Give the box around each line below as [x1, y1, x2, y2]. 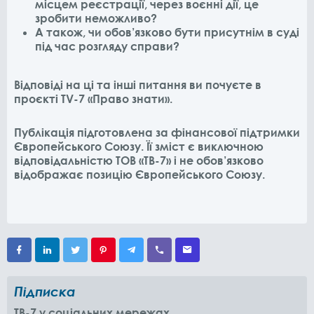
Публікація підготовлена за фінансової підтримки [14, 125, 300, 139]
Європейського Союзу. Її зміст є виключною [14, 139, 264, 153]
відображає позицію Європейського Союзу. [14, 167, 265, 182]
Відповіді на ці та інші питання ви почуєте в [14, 77, 261, 92]
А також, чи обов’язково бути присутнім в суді [35, 25, 299, 39]
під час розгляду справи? [35, 39, 179, 53]
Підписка [14, 282, 76, 299]
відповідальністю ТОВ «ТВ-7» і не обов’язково [14, 153, 264, 168]
